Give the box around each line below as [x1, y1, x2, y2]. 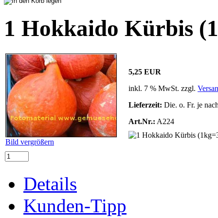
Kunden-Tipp [23, 195, 127, 216]
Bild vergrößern [5, 137, 54, 146]
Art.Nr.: [128, 117, 155, 126]
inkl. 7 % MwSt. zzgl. [128, 84, 198, 92]
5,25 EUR [128, 67, 161, 76]
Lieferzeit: [128, 100, 162, 109]
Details [23, 173, 77, 194]
